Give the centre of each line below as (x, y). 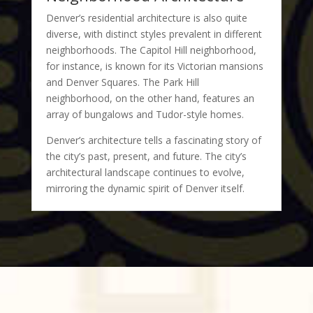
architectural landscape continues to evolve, (145, 172)
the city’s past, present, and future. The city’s (146, 156)
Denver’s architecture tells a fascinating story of (153, 140)
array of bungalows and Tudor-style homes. (145, 114)
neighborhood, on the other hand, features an (150, 98)
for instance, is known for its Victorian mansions (154, 66)
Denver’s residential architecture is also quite (146, 17)
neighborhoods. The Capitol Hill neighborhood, (151, 50)
